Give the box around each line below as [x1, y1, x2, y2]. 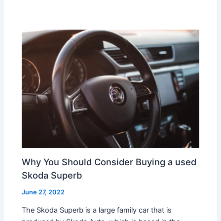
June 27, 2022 [22, 188, 65, 196]
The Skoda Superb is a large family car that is [22, 206, 172, 215]
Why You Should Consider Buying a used [22, 156, 197, 167]
